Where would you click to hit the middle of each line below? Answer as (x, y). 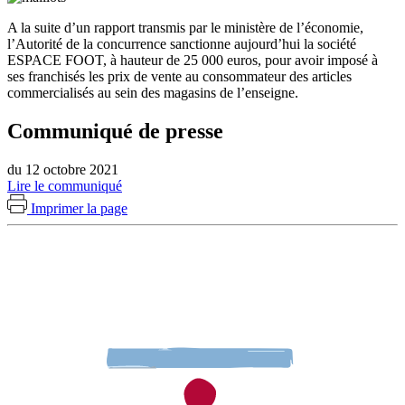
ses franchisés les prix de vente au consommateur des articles (179, 76)
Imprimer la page (79, 208)
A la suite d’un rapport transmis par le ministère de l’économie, (185, 27)
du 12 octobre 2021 (63, 169)
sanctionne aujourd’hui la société (263, 43)
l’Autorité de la (50, 43)
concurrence (133, 43)
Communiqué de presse (115, 131)
